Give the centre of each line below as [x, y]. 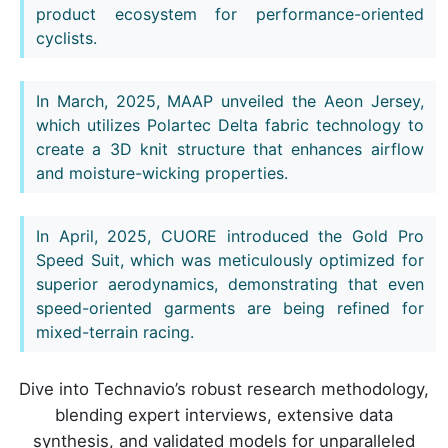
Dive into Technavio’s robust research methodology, [223, 389]
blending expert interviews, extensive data [223, 415]
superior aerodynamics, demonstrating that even [230, 284]
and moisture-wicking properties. [162, 172]
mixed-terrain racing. [115, 332]
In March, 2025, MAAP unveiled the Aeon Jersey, [230, 100]
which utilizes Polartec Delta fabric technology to [230, 124]
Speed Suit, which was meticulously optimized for [230, 260]
